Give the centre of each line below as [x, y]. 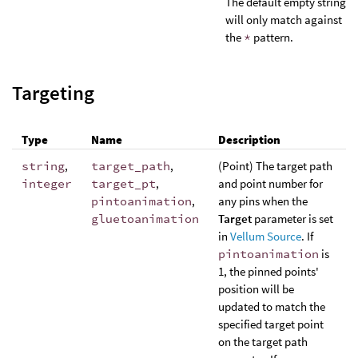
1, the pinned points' [268, 271]
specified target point [271, 324]
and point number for [270, 183]
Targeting [53, 93]
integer [47, 183]
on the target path [263, 341]
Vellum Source [266, 236]
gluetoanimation [145, 218]
